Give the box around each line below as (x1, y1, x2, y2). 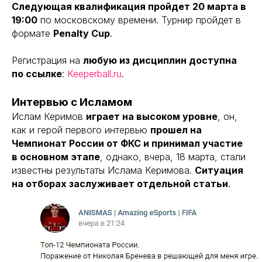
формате (12, 27, 53, 39)
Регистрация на (12, 54, 83, 66)
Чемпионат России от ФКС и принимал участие (12, 137, 243, 149)
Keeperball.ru (67, 68, 122, 80)
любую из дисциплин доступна (83, 54, 237, 66)
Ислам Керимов (12, 111, 86, 122)
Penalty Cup (53, 27, 110, 39)
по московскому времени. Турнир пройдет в (37, 14, 241, 26)
